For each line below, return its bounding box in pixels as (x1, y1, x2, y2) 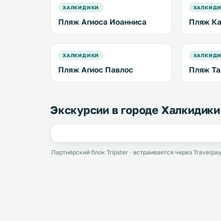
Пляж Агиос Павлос (58, 65, 133, 74)
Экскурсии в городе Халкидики (50, 103, 220, 116)
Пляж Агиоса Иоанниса (58, 17, 147, 26)
